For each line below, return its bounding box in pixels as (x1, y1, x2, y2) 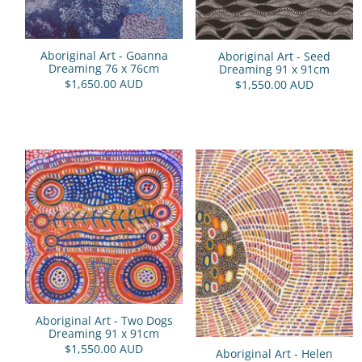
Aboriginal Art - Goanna (40, 47, 168, 63)
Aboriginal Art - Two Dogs (35, 312, 173, 328)
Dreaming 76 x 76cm (48, 60, 160, 76)
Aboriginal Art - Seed (217, 48, 330, 64)
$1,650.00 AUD (65, 75, 144, 91)
